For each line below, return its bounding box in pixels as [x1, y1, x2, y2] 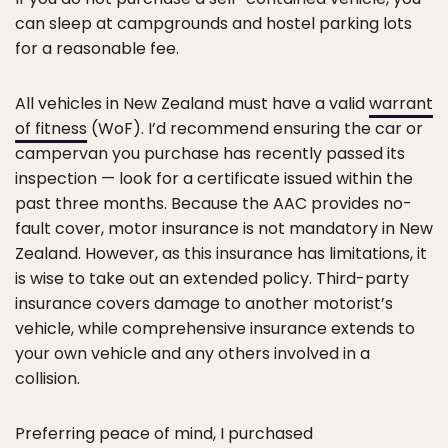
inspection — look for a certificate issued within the [15, 166, 413, 190]
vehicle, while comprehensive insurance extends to [15, 316, 415, 340]
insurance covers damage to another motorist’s [15, 291, 393, 315]
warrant [369, 91, 433, 115]
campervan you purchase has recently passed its [15, 141, 405, 165]
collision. [15, 366, 80, 390]
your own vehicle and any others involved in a [15, 341, 370, 365]
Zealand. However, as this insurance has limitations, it [15, 241, 427, 265]
